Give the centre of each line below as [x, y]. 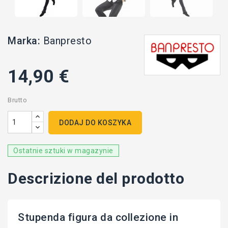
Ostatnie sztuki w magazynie [63, 151]
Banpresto [67, 41]
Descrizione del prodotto [96, 179]
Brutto [17, 100]
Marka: [24, 41]
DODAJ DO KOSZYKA [95, 123]
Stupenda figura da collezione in [98, 218]
